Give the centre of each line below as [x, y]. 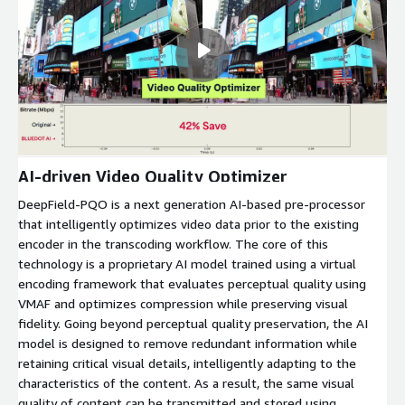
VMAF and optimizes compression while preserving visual [183, 304]
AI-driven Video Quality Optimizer [153, 177]
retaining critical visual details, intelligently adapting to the [187, 363]
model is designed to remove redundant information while [188, 344]
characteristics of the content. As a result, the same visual [186, 383]
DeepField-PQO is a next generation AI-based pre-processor [192, 204]
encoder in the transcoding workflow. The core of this [173, 244]
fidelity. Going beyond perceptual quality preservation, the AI [193, 324]
